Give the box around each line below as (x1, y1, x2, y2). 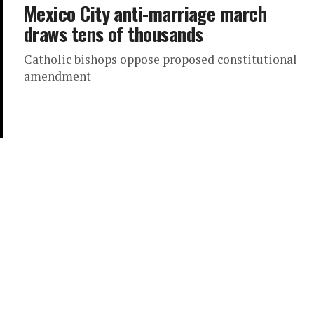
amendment (24, 68, 91, 84)
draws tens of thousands (24, 20, 203, 48)
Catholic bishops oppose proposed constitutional (24, 51, 297, 67)
